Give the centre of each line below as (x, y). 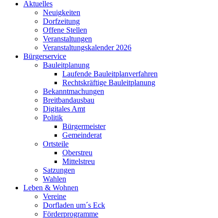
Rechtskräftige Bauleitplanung (109, 82)
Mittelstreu (79, 161)
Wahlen (54, 179)
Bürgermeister (84, 126)
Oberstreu (77, 152)
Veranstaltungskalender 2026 (87, 47)
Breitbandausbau (69, 100)
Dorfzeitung (61, 21)
